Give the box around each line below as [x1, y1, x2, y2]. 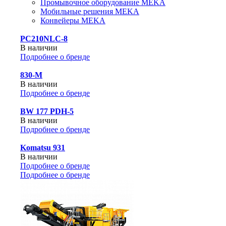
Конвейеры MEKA [40, 16, 105, 25]
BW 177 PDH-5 [20, 107, 74, 116]
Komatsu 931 [20, 143, 65, 152]
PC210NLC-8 [20, 34, 68, 43]
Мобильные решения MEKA [40, 7, 139, 16]
